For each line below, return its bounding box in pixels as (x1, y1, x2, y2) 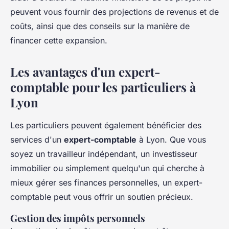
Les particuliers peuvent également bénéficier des (10, 120, 201, 130)
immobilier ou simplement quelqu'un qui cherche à (10, 163, 204, 173)
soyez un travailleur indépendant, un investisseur (10, 148, 197, 159)
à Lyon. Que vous (136, 134, 206, 145)
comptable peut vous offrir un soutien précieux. (10, 191, 193, 202)
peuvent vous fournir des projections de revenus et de (10, 6, 219, 17)
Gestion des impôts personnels (10, 211, 145, 224)
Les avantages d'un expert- (10, 63, 161, 80)
